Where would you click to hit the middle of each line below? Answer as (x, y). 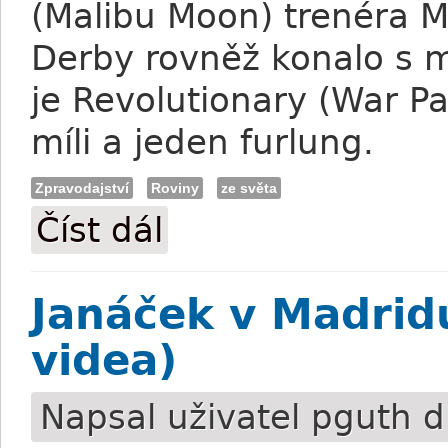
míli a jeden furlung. (202, 142)
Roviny (175, 188)
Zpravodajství (82, 188)
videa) (104, 360)
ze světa (249, 188)
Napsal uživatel (175, 417)
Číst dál (99, 230)
